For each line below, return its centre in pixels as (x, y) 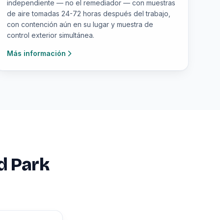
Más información (37, 53)
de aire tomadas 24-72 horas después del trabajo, (89, 14)
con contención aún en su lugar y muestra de (80, 24)
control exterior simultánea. (51, 35)
